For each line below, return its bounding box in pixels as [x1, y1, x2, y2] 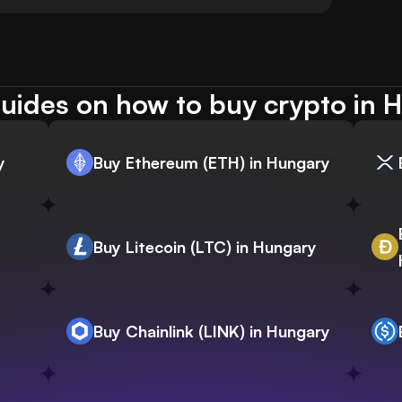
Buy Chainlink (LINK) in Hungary [93, 321, 330, 342]
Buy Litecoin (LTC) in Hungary [93, 237, 317, 258]
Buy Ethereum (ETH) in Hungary [93, 153, 330, 173]
